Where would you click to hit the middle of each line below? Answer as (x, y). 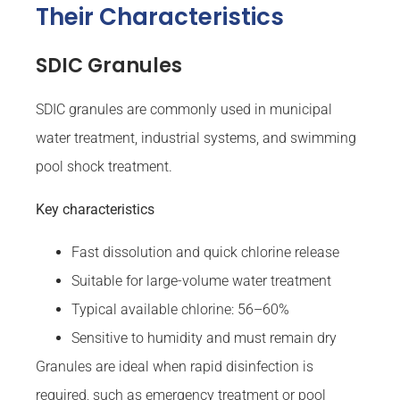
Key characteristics (95, 210)
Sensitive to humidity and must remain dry (204, 338)
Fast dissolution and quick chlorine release (205, 253)
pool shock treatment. (104, 167)
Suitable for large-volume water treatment (201, 281)
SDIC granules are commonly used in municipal (184, 110)
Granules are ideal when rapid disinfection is (175, 367)
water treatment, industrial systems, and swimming (196, 138)
